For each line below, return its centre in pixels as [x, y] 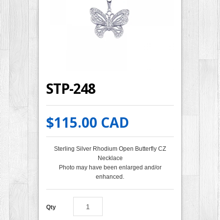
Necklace [110, 158]
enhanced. [110, 177]
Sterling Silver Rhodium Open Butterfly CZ [110, 149]
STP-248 [71, 89]
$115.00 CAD [88, 123]
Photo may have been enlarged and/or [110, 168]
